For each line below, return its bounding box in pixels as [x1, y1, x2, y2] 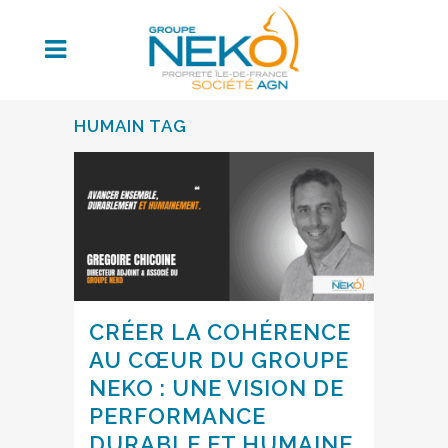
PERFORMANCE [89, 402, 266, 429]
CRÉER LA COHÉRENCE [89, 318, 351, 345]
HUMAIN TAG [74, 116, 187, 136]
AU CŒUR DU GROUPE [89, 346, 349, 373]
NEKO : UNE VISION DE [89, 374, 344, 401]
